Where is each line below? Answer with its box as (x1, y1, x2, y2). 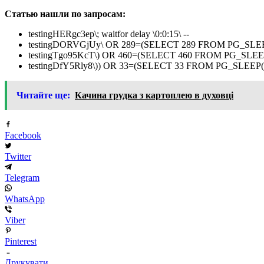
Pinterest (5, 236, 37, 247)
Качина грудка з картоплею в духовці (75, 90, 233, 101)
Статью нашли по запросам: (5, 9, 126, 19)
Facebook (5, 130, 41, 141)
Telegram (5, 173, 39, 183)
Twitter (5, 151, 31, 162)
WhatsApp (5, 194, 45, 204)
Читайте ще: (16, 90, 70, 101)
